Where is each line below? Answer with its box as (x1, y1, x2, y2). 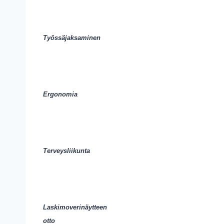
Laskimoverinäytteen (43, 203, 107, 211)
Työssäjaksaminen (43, 34, 100, 41)
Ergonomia (43, 90, 77, 98)
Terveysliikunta (43, 147, 90, 154)
